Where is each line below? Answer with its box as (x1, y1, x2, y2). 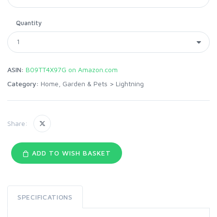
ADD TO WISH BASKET (29, 148, 111, 157)
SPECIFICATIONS (17, 192, 73, 201)
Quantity (16, 18, 42, 27)
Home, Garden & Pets (41, 79, 108, 88)
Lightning (116, 79, 144, 88)
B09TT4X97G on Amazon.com (26, 65, 118, 74)
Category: (7, 79, 39, 88)
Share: (7, 119, 28, 128)
